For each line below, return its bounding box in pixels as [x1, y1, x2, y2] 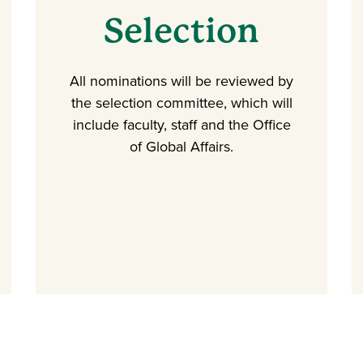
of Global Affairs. [130, 136, 233, 157]
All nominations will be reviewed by [70, 70, 293, 92]
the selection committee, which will [70, 92, 293, 113]
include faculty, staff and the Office [72, 114, 291, 135]
